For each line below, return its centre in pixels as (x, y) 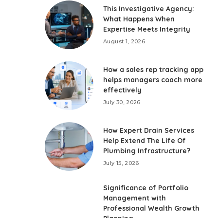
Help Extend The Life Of (145, 141)
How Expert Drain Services (149, 130)
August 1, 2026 (124, 41)
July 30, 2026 (122, 102)
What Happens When (139, 19)
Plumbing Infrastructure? (147, 151)
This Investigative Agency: (149, 9)
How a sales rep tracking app (154, 70)
